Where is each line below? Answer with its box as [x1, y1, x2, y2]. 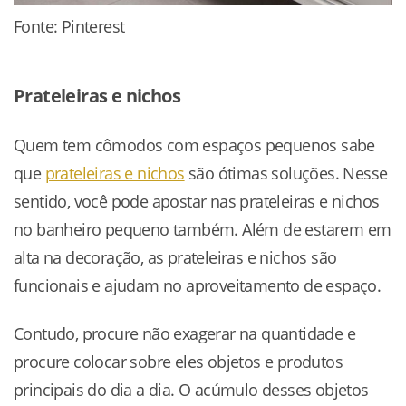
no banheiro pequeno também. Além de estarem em [14, 217, 391, 240]
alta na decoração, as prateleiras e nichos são [14, 246, 337, 268]
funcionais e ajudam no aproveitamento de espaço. [14, 274, 382, 296]
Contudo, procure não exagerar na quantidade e [14, 323, 355, 345]
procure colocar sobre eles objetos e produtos [14, 351, 343, 373]
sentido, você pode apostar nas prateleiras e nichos [14, 189, 380, 212]
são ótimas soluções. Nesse [184, 161, 388, 184]
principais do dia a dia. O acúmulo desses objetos [14, 379, 369, 401]
